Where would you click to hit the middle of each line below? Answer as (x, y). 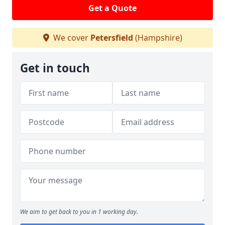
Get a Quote (113, 8)
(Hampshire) (157, 38)
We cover (71, 38)
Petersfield (111, 38)
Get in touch (55, 68)
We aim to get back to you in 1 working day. (79, 212)
